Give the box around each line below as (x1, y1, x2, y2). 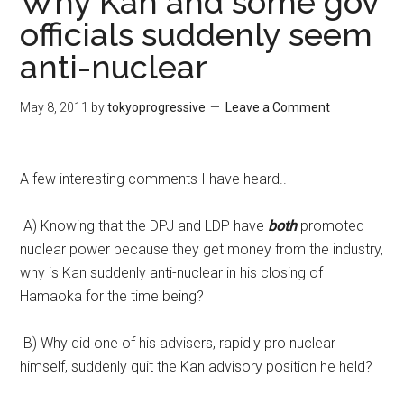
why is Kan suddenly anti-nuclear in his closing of (20, 264, 324, 281)
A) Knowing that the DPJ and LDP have (20, 217, 265, 234)
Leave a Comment (225, 100, 331, 115)
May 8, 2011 (20, 100, 89, 115)
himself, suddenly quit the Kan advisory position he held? (20, 358, 373, 375)
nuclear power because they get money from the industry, (20, 241, 384, 258)
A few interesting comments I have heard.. (20, 170, 288, 188)
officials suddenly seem (20, 15, 373, 53)
